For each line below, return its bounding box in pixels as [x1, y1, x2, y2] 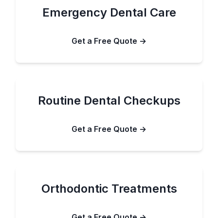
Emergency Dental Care [42, 5, 176, 19]
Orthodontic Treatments [41, 182, 177, 196]
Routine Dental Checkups [37, 93, 181, 108]
